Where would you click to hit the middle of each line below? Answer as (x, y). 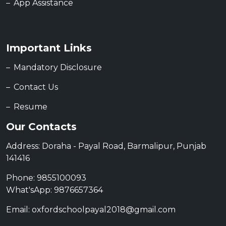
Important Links (49, 48)
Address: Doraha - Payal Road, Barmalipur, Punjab (106, 146)
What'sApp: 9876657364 (54, 190)
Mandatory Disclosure (58, 67)
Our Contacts (41, 126)
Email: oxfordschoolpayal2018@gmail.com (91, 209)
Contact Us (36, 87)
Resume (31, 106)
